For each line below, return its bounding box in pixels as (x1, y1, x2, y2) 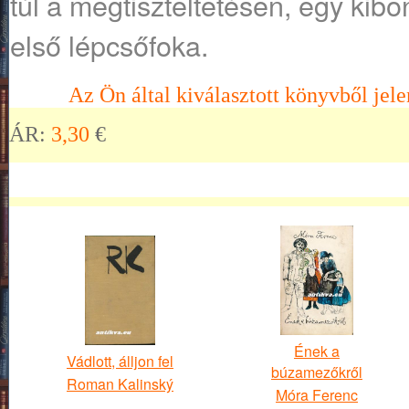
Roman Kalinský (67, 373, 173, 394)
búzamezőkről (270, 362, 362, 383)
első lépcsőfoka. (10, 25, 208, 65)
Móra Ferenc (276, 384, 358, 405)
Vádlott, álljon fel (66, 351, 173, 372)
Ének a (293, 341, 340, 362)
